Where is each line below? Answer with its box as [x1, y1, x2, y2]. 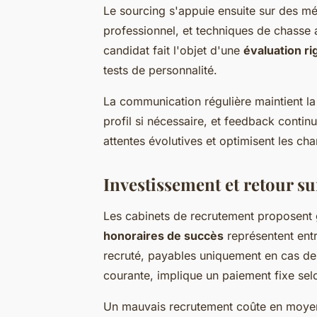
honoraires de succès [103, 228, 224, 243]
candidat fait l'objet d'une [103, 42, 243, 57]
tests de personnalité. [103, 62, 217, 77]
